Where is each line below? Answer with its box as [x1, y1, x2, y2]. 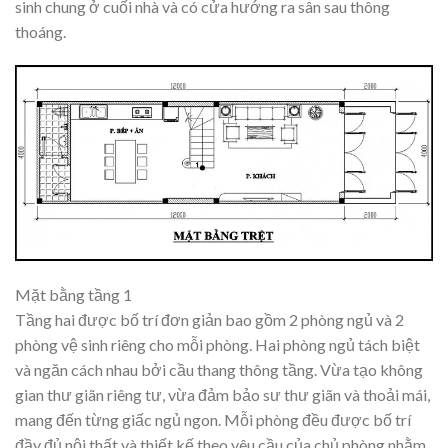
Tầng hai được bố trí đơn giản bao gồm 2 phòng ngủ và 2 [15, 309, 404, 329]
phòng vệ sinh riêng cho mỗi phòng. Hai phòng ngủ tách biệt [15, 334, 420, 354]
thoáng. [15, 22, 66, 42]
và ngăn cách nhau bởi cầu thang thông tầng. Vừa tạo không [15, 359, 423, 379]
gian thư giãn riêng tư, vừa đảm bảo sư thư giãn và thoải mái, [15, 384, 430, 404]
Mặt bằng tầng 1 [15, 284, 132, 304]
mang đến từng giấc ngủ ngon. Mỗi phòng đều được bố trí [15, 409, 411, 429]
